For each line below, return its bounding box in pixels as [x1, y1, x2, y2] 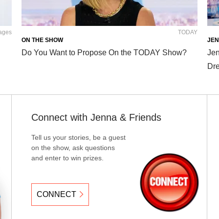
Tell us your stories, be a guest [31, 133, 126, 141]
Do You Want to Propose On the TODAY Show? [22, 48, 187, 57]
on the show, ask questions [31, 143, 115, 152]
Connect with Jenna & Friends [31, 111, 161, 123]
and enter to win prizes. [31, 153, 104, 162]
